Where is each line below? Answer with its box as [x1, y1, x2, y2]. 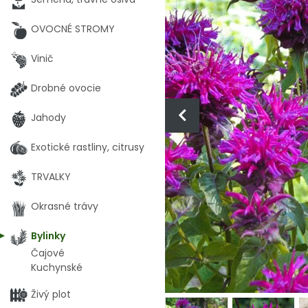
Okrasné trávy [31, 199, 98, 213]
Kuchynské [31, 261, 82, 274]
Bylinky [31, 229, 65, 243]
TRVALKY [31, 170, 71, 184]
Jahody [31, 111, 66, 124]
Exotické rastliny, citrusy [31, 140, 144, 154]
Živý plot [31, 287, 71, 301]
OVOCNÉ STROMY [31, 22, 115, 36]
